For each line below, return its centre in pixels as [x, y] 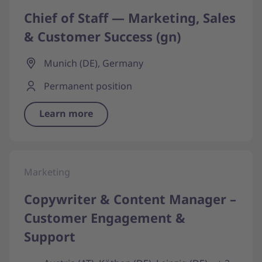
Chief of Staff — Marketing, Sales [130, 18]
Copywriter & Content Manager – [130, 199]
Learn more [66, 113]
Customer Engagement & [105, 218]
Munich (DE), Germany [94, 63]
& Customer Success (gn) [102, 36]
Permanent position [88, 86]
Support [50, 236]
